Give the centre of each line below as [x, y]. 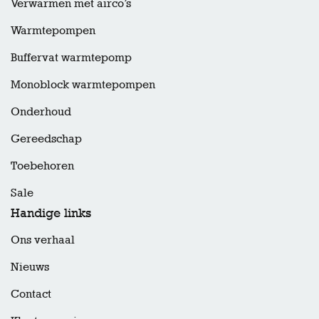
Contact [31, 294]
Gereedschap [46, 139]
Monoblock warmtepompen [83, 85]
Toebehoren [42, 166]
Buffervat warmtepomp [71, 58]
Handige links [51, 213]
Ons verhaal [43, 240]
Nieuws [30, 267]
